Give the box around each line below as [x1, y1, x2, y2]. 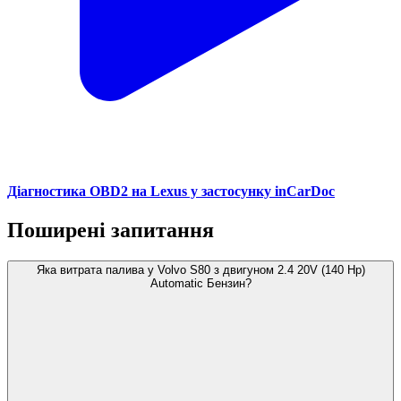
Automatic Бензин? [149, 277, 252, 291]
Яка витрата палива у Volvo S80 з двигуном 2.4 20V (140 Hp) [36, 263, 365, 277]
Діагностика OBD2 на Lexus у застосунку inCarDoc [7, 183, 335, 200]
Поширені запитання [7, 218, 214, 243]
